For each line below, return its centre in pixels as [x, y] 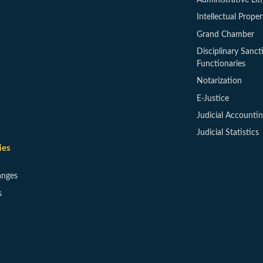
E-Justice [213, 98]
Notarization [219, 81]
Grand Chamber [225, 34]
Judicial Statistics [227, 133]
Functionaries [221, 64]
